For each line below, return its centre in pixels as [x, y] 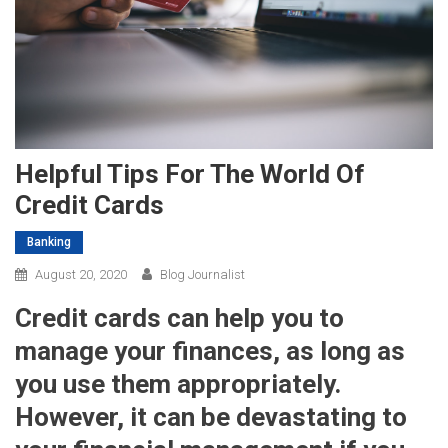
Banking [49, 241]
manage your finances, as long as [210, 350]
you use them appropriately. [178, 383]
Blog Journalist [202, 274]
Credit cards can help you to [179, 317]
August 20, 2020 [81, 274]
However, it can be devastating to [211, 416]
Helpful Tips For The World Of [190, 173]
